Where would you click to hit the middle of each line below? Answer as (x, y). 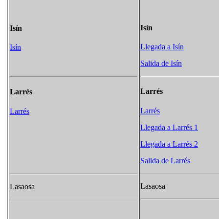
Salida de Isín (161, 64)
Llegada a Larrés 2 (169, 144)
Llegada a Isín (162, 47)
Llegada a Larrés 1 (169, 127)
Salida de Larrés (165, 160)
